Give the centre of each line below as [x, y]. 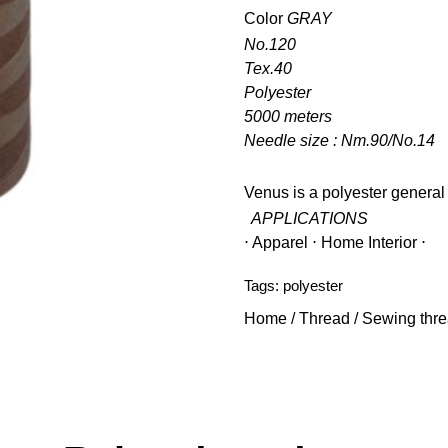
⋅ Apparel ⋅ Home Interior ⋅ [335, 242]
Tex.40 [268, 68]
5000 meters [288, 116]
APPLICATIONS [306, 218]
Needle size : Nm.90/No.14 [339, 140]
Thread [324, 318]
